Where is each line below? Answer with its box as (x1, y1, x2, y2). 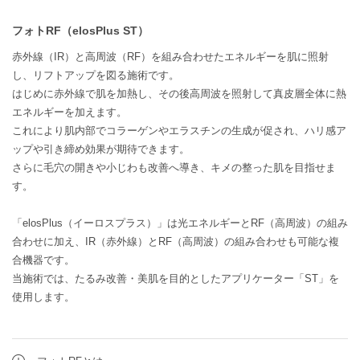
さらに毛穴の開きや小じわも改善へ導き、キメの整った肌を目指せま (12, 161, 336, 174)
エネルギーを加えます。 (12, 105, 127, 118)
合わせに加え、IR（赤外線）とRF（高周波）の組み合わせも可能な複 (12, 235, 339, 247)
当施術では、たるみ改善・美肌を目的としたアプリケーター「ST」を (12, 272, 339, 284)
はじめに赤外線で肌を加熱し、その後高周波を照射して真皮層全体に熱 (12, 87, 346, 100)
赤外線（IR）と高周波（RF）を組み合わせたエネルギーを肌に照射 (12, 50, 329, 63)
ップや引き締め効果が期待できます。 (12, 142, 190, 155)
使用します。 (12, 290, 75, 303)
